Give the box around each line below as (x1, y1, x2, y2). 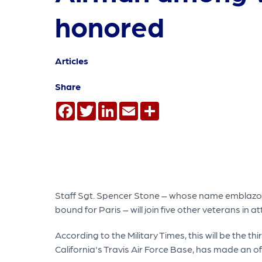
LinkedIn (117, 101, 154, 112)
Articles (55, 55, 88, 67)
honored (55, 9, 164, 43)
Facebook (75, 101, 119, 112)
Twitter (96, 101, 127, 112)
